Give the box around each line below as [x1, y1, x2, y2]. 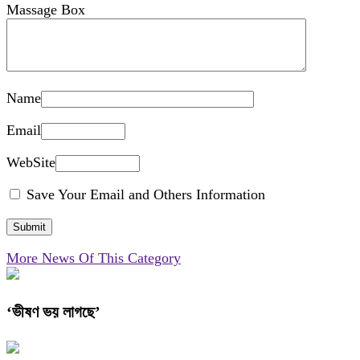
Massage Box [6, 2, 85, 18]
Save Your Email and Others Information [22, 186, 265, 203]
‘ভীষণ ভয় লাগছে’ [6, 303, 100, 321]
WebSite [6, 154, 55, 171]
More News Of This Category [6, 250, 181, 267]
